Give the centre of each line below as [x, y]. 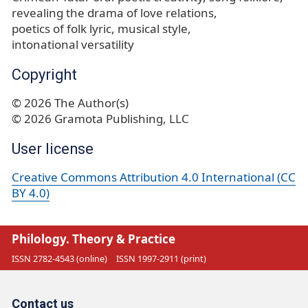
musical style [153, 28]
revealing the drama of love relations [113, 12]
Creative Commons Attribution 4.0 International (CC [154, 177]
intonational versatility [73, 44]
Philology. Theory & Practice [93, 239]
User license [53, 148]
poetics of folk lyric [62, 28]
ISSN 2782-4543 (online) [59, 258]
